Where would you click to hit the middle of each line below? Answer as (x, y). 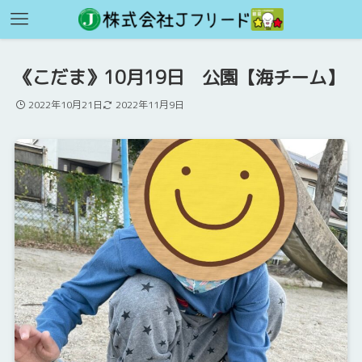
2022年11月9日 (149, 105)
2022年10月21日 (65, 105)
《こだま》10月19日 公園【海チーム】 (179, 78)
